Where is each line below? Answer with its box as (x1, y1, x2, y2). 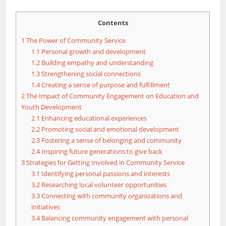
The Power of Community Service (25, 36, 126, 45)
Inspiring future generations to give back (40, 147, 163, 156)
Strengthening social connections (40, 69, 141, 79)
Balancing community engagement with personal (40, 213, 189, 223)
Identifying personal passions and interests (40, 169, 171, 179)
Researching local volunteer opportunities (40, 180, 167, 190)
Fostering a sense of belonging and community (40, 136, 182, 145)
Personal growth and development (40, 47, 146, 56)
